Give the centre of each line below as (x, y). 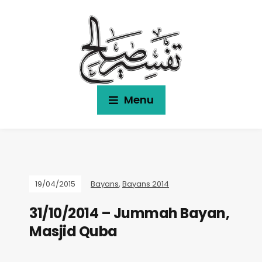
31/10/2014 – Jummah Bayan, (129, 213)
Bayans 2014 (146, 184)
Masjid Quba (73, 231)
